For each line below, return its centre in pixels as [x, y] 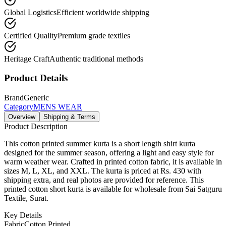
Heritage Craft [27, 59]
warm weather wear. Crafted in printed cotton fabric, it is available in [113, 162]
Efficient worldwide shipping [103, 12]
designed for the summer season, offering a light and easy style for [109, 153]
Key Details [23, 215]
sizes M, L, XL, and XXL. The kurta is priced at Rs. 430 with [103, 171]
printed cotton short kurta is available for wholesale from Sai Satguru [113, 189]
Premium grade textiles [94, 35]
